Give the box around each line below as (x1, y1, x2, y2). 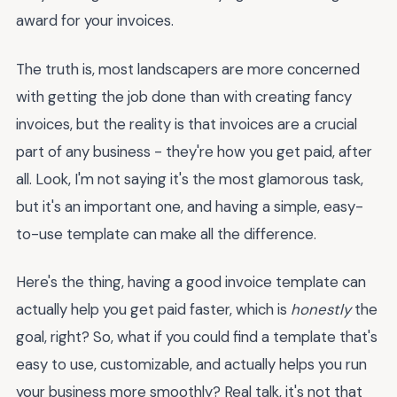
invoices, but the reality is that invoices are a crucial (16, 113, 357, 134)
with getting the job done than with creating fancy (16, 86, 352, 106)
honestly (291, 300, 351, 320)
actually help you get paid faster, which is (16, 300, 291, 320)
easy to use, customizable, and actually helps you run (16, 354, 367, 375)
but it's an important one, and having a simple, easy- (16, 196, 363, 216)
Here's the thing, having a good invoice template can (16, 272, 366, 292)
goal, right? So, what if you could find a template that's (16, 327, 378, 347)
